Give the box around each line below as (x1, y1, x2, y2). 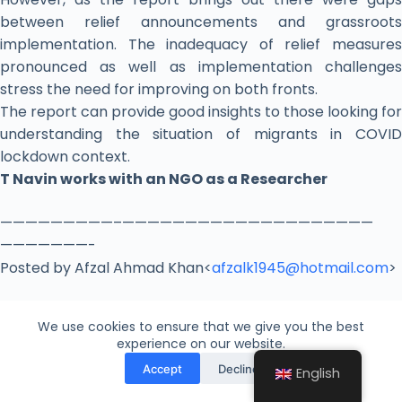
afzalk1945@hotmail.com (212, 258, 389, 279)
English (296, 364, 341, 382)
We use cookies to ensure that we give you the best (37, 318, 364, 336)
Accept (142, 361, 182, 376)
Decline (217, 361, 259, 376)
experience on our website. (116, 335, 285, 353)
